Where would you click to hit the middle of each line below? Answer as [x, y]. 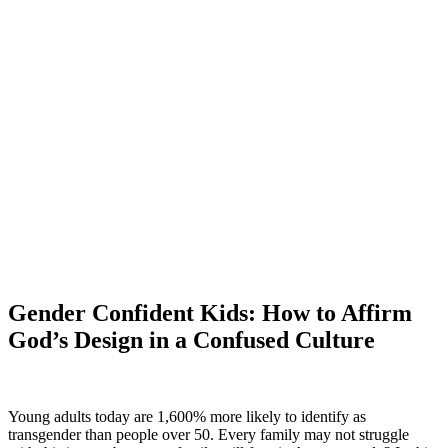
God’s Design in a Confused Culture [191, 340]
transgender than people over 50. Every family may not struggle [208, 435]
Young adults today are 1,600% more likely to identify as [187, 417]
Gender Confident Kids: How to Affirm [210, 313]
